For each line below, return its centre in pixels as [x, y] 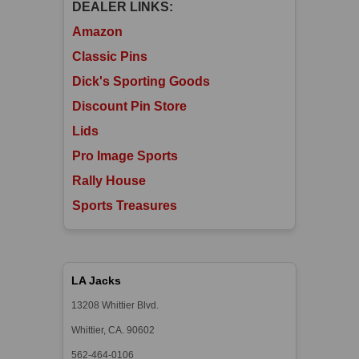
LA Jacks [97, 281]
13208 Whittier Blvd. [115, 306]
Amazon [97, 32]
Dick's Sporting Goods [141, 82]
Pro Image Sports [125, 156]
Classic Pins [109, 57]
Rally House [109, 181]
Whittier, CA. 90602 [113, 331]
